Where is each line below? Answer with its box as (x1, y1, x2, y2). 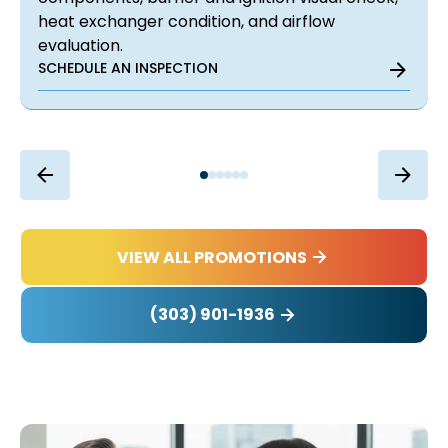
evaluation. (38, 34, 123, 58)
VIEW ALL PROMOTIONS (117, 245, 307, 269)
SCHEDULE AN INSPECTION (38, 58, 218, 79)
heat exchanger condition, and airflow (38, 10, 335, 34)
